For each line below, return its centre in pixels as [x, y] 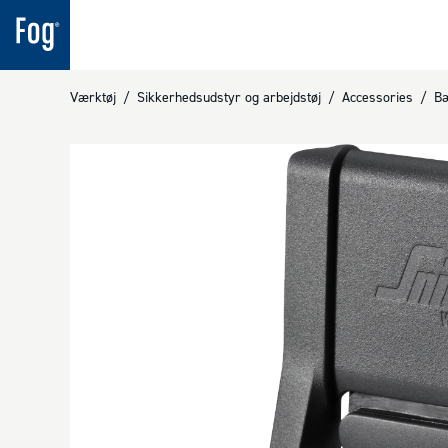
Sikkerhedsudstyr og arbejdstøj [229, 96]
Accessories [377, 96]
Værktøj [93, 96]
